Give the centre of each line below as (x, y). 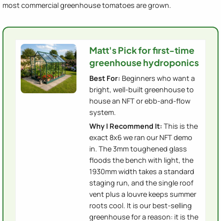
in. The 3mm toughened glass (138, 149)
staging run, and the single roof (141, 183)
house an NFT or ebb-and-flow (140, 101)
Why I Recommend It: (126, 126)
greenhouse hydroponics (144, 63)
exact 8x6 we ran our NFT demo (141, 138)
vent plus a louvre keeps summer (143, 194)
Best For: (105, 78)
